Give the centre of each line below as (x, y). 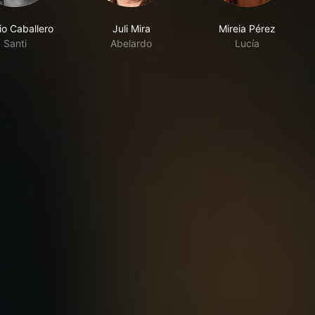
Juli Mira (131, 29)
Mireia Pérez (247, 29)
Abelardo (131, 44)
